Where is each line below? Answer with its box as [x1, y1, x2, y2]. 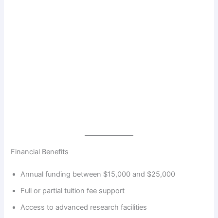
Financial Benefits [11, 147, 69, 157]
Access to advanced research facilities [20, 203, 147, 212]
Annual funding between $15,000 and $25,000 [20, 170, 176, 179]
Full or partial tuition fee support [20, 186, 125, 196]
